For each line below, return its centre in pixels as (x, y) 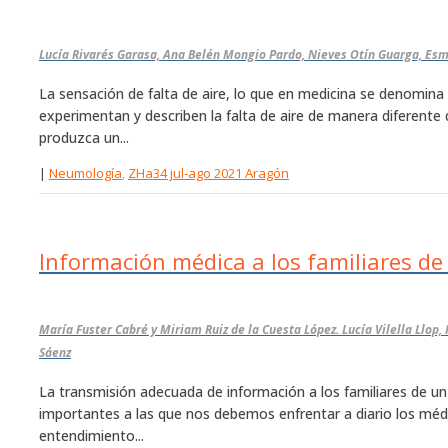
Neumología (85, 173)
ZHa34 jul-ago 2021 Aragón (208, 173)
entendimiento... (91, 435)
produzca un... (84, 138)
